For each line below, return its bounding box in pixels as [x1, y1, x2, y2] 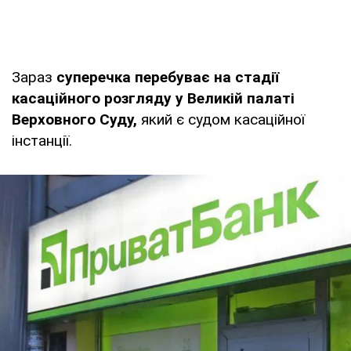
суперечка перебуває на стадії [56, 67, 279, 86]
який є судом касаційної [137, 110, 305, 128]
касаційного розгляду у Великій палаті [12, 89, 295, 107]
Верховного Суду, [12, 110, 137, 128]
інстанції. [12, 131, 72, 150]
